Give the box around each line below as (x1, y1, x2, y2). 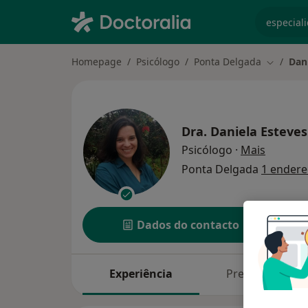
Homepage (71, 55, 122, 68)
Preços (225, 266, 262, 282)
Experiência (109, 266, 173, 282)
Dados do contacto (137, 217, 240, 233)
